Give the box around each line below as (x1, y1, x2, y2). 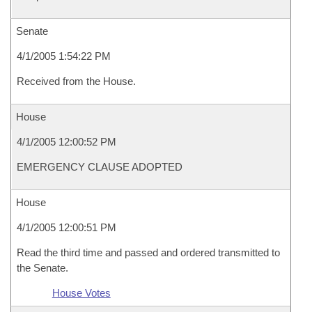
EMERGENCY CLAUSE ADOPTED (17, 161, 182, 173)
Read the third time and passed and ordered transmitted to (17, 247, 280, 258)
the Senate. (17, 262, 68, 274)
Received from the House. (17, 75, 136, 87)
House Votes (52, 287, 111, 299)
